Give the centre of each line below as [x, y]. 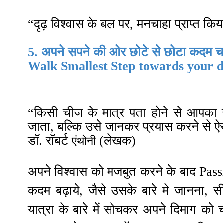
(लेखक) [116, 140]
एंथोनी [84, 141]
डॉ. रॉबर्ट [50, 140]
